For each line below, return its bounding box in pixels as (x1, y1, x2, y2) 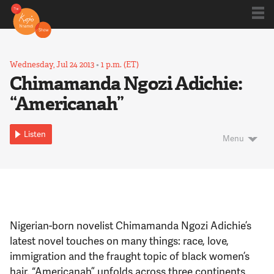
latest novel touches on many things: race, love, (10, 232, 229, 248)
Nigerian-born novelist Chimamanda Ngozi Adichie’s (10, 217, 252, 232)
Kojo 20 (138, 93, 167, 105)
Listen (24, 128, 46, 140)
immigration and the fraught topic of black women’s (10, 248, 250, 263)
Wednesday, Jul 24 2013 (10, 59, 97, 70)
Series (138, 136, 163, 148)
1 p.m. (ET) (101, 59, 139, 70)
